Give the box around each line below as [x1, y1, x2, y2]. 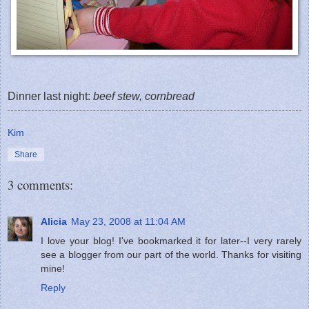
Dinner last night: [8, 90, 93, 102]
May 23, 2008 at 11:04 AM [71, 215, 186, 227]
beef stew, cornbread [93, 90, 195, 102]
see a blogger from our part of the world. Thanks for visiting [41, 248, 301, 260]
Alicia [41, 215, 67, 227]
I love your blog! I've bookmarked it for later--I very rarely [41, 235, 301, 246]
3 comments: [8, 176, 73, 194]
